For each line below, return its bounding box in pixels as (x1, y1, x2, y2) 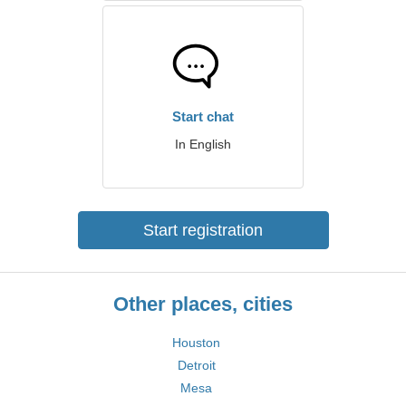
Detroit (177, 358, 216, 372)
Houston (172, 335, 220, 350)
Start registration (143, 221, 263, 239)
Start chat (172, 109, 234, 124)
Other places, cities (113, 293, 293, 315)
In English (175, 137, 231, 151)
